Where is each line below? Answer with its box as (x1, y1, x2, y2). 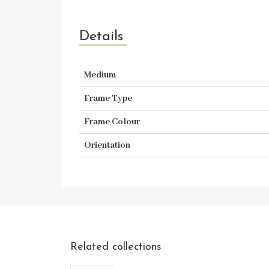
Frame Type (84, 93, 132, 104)
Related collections (70, 241, 162, 253)
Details (79, 29, 123, 44)
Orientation (84, 140, 130, 151)
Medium (84, 70, 116, 80)
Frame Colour (84, 116, 140, 127)
